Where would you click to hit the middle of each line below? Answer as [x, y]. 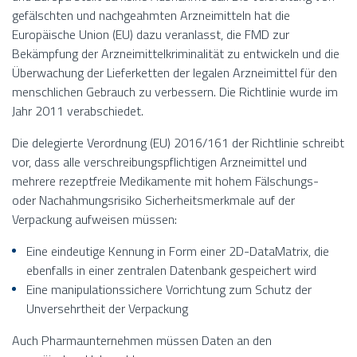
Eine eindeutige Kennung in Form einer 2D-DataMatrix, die [178, 251]
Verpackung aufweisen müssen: [94, 220]
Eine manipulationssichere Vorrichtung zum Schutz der [169, 290]
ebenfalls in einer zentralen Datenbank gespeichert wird [171, 271]
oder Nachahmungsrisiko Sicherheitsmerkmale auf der [153, 200]
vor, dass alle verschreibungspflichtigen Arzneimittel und [159, 162]
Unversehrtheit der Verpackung [107, 309]
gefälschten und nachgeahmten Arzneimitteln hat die [151, 16]
